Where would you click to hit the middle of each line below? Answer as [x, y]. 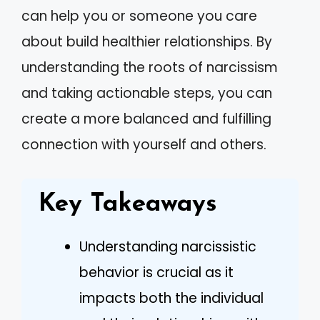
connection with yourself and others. [144, 145]
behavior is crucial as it [156, 272]
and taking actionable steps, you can [147, 93]
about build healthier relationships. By [147, 42]
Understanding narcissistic [168, 246]
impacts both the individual [171, 298]
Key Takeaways [128, 204]
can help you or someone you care [139, 16]
